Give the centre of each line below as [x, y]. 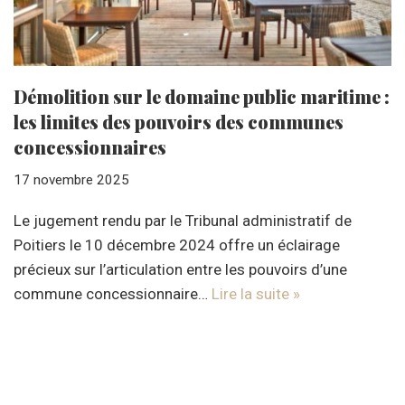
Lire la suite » [256, 293]
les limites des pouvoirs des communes [179, 121]
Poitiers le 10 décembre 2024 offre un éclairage [177, 245]
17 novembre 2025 [71, 179]
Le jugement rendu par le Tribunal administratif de [183, 220]
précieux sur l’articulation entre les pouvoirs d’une [180, 269]
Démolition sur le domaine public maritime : [202, 96]
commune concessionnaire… [113, 293]
